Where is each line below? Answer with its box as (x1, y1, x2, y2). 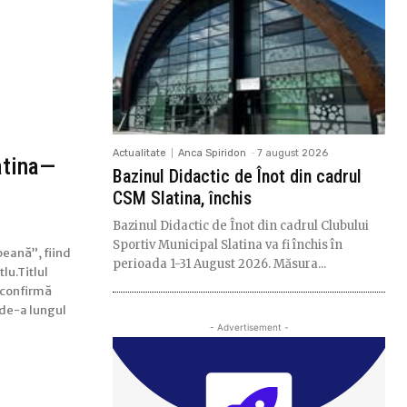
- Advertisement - (209, 321, 289, 333)
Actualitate (113, 146, 166, 159)
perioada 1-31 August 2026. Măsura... (113, 255, 326, 272)
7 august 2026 (257, 146, 328, 159)
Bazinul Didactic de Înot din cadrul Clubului (113, 217, 369, 233)
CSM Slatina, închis (113, 186, 252, 209)
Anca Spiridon (178, 146, 246, 159)
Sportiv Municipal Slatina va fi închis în (113, 236, 342, 253)
